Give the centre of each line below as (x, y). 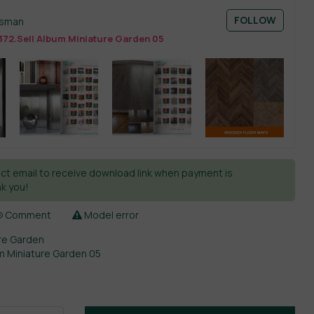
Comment (27, 214)
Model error (111, 214)
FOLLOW (255, 20)
